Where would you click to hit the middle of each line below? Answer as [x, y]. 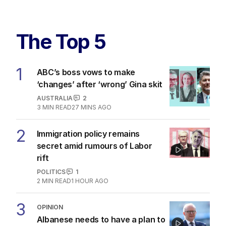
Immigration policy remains [88, 133]
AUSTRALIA [54, 98]
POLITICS [51, 172]
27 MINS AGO [91, 107]
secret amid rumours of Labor [94, 146]
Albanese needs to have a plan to [101, 219]
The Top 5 [61, 41]
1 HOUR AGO [90, 181]
